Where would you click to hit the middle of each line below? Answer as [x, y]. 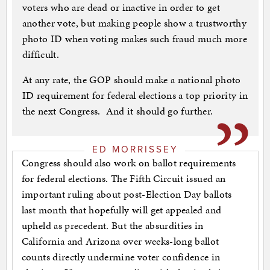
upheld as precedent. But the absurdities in [112, 225]
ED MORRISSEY [135, 149]
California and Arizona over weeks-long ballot [120, 241]
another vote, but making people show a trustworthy [134, 23]
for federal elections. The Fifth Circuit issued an [124, 178]
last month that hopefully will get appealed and [121, 209]
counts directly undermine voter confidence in [121, 256]
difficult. [40, 55]
